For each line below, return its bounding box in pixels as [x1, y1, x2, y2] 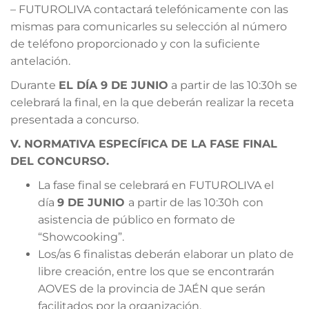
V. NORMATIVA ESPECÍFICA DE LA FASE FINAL [10, 137, 277, 150]
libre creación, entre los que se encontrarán [38, 264, 275, 278]
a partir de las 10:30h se [168, 78, 297, 92]
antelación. [10, 54, 70, 68]
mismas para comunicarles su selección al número [10, 19, 287, 33]
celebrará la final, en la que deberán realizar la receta [10, 95, 294, 109]
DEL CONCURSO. [10, 154, 109, 168]
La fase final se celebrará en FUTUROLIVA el [38, 178, 274, 192]
